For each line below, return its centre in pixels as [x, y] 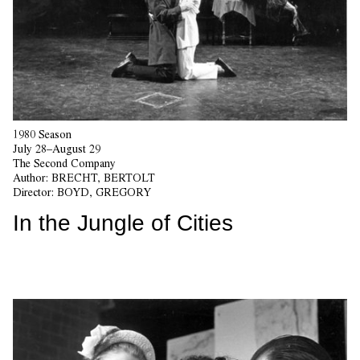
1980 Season [42, 134]
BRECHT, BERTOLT [103, 177]
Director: [35, 192]
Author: [32, 177]
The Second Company [64, 163]
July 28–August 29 [57, 148]
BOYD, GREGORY [104, 192]
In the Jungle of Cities [123, 223]
